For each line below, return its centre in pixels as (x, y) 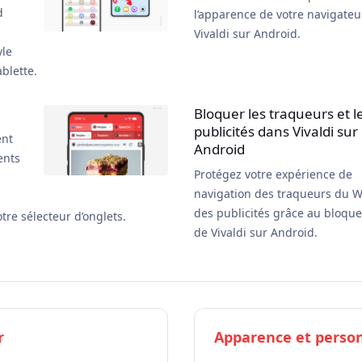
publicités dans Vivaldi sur (276, 131)
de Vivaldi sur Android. (256, 232)
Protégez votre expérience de (273, 174)
